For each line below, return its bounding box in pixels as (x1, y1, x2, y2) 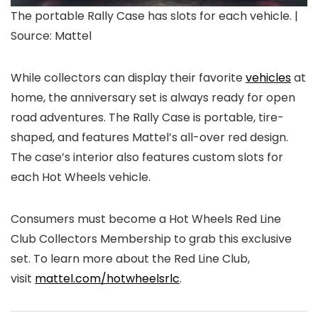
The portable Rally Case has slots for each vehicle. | (11, 8, 298, 25)
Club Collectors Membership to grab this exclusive (11, 231, 292, 248)
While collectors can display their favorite (11, 70, 246, 87)
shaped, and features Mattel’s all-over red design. (11, 129, 288, 146)
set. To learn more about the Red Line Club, (11, 251, 250, 268)
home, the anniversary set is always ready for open (11, 89, 295, 106)
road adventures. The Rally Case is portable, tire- (11, 109, 284, 126)
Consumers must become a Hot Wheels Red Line (11, 211, 281, 228)
